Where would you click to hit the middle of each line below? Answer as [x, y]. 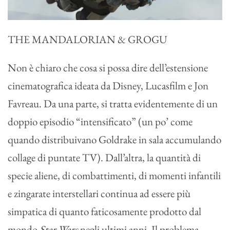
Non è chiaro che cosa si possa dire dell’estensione [108, 68]
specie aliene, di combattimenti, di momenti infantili [114, 176]
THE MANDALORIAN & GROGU [88, 40]
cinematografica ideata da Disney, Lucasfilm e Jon [108, 86]
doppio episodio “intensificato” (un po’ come [100, 122]
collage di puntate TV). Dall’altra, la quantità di [104, 158]
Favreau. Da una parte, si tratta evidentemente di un [113, 104]
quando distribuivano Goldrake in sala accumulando [114, 140]
